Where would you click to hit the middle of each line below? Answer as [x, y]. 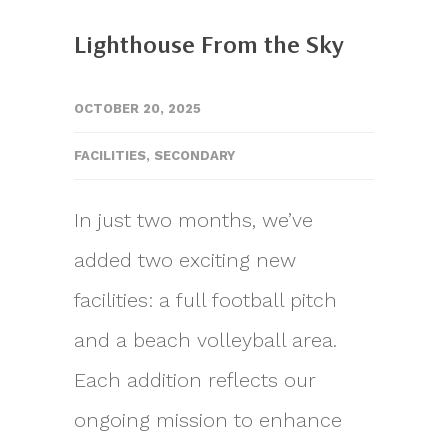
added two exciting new [185, 259]
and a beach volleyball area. [205, 339]
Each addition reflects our [195, 379]
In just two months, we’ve [193, 219]
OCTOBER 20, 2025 [137, 108]
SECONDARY [194, 155]
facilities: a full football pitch [205, 299]
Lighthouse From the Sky [209, 46]
